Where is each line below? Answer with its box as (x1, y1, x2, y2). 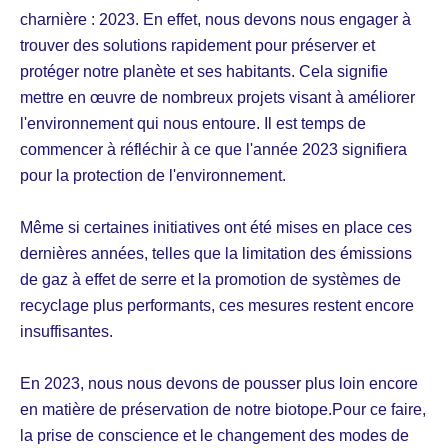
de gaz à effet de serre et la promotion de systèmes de (20, 270, 401, 288)
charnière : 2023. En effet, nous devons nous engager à (20, 10, 411, 28)
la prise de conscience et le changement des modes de (20, 426, 409, 444)
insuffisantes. (20, 322, 113, 340)
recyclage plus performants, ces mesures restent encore (20, 296, 414, 314)
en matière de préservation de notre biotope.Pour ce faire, (20, 400, 426, 418)
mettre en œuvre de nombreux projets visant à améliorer (20, 88, 415, 106)
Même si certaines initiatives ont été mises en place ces (20, 218, 412, 236)
